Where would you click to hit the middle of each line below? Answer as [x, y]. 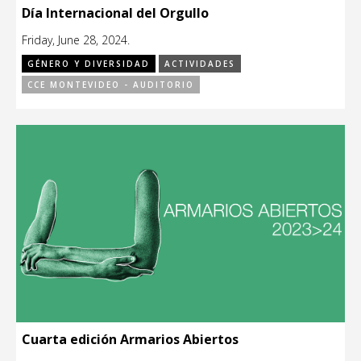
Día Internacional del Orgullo [115, 13]
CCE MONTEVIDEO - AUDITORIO [111, 85]
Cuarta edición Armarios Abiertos [130, 340]
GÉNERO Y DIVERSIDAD [89, 64]
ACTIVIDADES [200, 64]
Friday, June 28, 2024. [76, 40]
